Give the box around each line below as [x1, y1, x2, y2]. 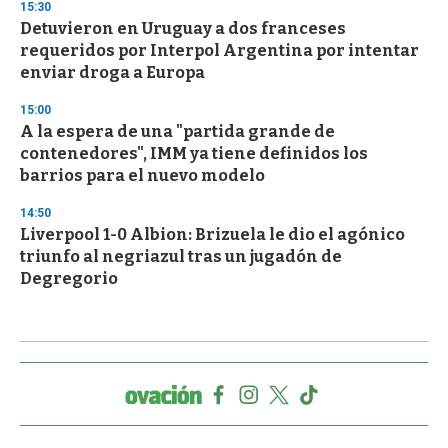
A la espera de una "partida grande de [20, 122, 335, 142]
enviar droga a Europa [20, 63, 205, 83]
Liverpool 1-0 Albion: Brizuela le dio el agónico [20, 225, 405, 245]
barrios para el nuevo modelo [20, 166, 265, 186]
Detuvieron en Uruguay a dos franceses [20, 19, 346, 39]
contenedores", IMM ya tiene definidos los [20, 144, 368, 164]
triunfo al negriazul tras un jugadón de [20, 247, 342, 267]
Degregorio [20, 269, 118, 289]
